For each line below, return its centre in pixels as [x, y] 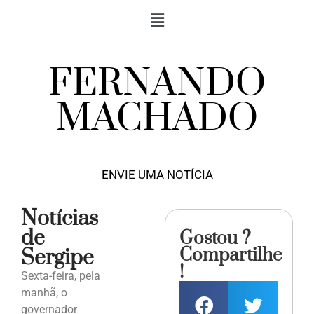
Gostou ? [216, 239]
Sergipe [57, 258]
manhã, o [44, 293]
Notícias [60, 219]
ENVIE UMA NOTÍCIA [157, 175]
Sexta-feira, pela [61, 276]
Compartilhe [231, 256]
